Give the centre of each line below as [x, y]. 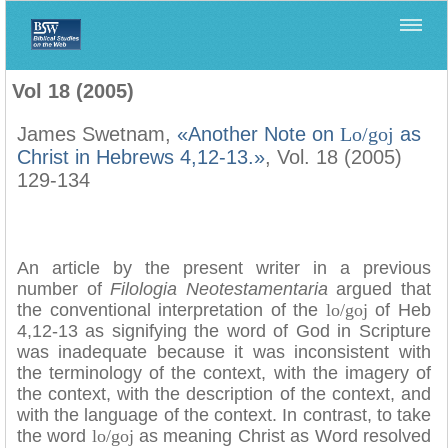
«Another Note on [258, 134]
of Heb [399, 310]
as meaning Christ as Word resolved [282, 436]
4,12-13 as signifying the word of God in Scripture [224, 331]
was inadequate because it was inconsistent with [224, 352]
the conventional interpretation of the [171, 310]
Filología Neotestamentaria [187, 58]
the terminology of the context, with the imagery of [224, 373]
